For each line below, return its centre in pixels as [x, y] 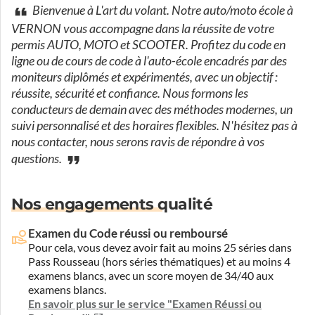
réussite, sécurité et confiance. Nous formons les [130, 94]
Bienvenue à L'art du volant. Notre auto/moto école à [162, 11]
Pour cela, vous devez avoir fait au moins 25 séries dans [160, 247]
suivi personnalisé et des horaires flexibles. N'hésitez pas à [154, 126]
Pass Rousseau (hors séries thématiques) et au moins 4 [159, 262]
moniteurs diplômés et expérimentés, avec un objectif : [144, 77]
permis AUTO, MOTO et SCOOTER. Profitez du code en [148, 45]
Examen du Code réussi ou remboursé [128, 233]
